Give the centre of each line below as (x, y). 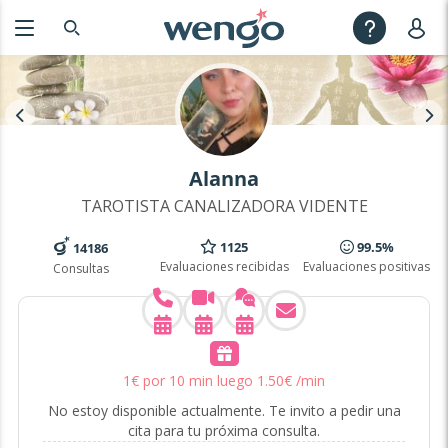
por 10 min (178, 381)
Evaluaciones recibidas (224, 266)
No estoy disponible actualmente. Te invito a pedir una (224, 411)
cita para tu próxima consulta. (224, 431)
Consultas (81, 268)
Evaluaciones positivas (367, 266)
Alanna (224, 178)
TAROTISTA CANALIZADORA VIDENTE (224, 206)
